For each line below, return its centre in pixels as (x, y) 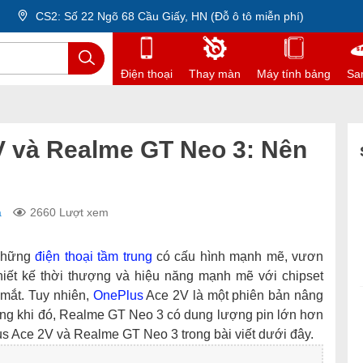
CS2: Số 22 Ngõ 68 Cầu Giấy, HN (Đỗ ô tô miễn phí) (168, 16)
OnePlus (118, 295)
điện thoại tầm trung (94, 256)
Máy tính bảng (294, 74)
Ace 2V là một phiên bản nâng (233, 295)
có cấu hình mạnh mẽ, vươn (238, 256)
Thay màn (215, 74)
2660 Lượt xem (69, 212)
